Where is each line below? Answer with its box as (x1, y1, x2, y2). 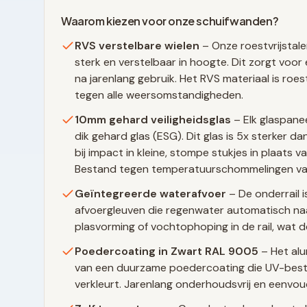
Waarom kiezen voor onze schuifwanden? (61, 14, 279, 28)
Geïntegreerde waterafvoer (75, 186, 226, 201)
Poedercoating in (75, 244, 171, 258)
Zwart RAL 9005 (171, 244, 258, 258)
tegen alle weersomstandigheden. (75, 88, 243, 102)
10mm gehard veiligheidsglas (75, 112, 231, 127)
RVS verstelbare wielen (75, 38, 199, 53)
